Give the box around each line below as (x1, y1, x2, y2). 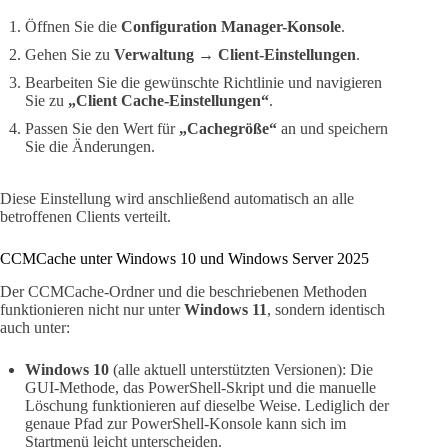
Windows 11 (184, 300, 267, 318)
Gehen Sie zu (25, 45, 114, 63)
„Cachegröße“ (179, 119, 277, 137)
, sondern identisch (267, 300, 385, 318)
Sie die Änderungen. (25, 137, 155, 155)
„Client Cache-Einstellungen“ (68, 91, 269, 109)
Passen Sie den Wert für (25, 119, 179, 137)
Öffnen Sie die (25, 17, 121, 35)
